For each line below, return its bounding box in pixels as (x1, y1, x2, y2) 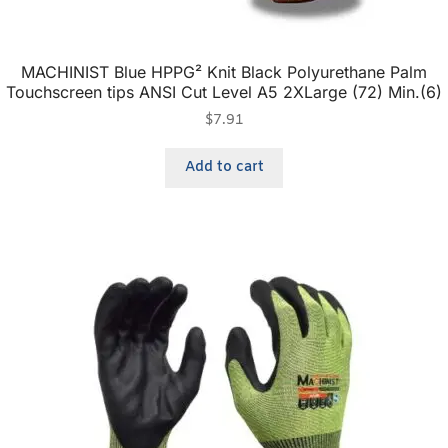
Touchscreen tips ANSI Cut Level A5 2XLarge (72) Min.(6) (6, 81, 442, 102)
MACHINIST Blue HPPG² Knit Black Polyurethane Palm (21, 61, 427, 82)
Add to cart (184, 157, 264, 177)
